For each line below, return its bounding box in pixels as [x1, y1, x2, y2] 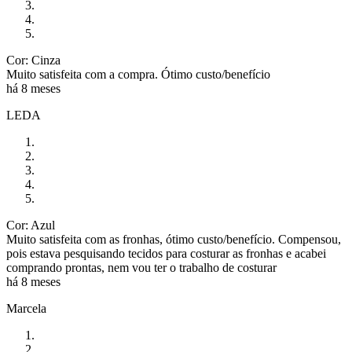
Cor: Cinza [6, 53, 60, 68]
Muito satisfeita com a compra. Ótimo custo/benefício [6, 68, 273, 82]
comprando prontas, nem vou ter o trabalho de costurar [6, 261, 277, 275]
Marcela [6, 302, 46, 316]
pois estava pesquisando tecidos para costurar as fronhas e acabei [6, 247, 326, 261]
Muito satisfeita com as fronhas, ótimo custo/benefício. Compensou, [6, 233, 341, 247]
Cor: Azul [6, 218, 55, 233]
